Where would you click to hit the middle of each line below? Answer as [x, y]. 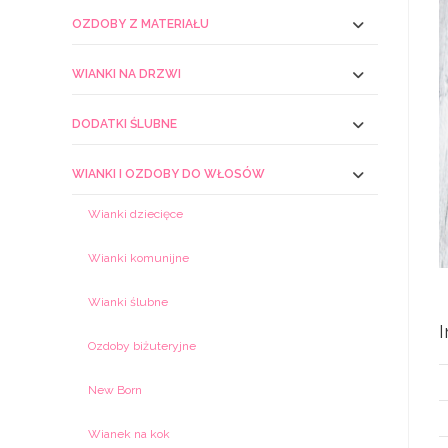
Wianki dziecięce [135, 214]
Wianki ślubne [128, 302]
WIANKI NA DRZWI [126, 74]
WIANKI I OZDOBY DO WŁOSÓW [168, 174]
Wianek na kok [129, 434]
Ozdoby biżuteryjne [142, 346]
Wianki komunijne [138, 258]
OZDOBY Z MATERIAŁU [140, 24]
